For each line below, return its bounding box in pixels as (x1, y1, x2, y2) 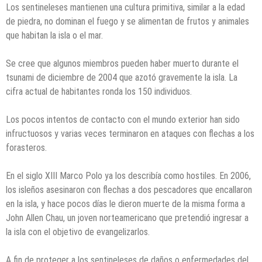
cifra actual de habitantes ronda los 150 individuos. (6, 86, 192, 98)
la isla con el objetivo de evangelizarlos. (6, 226, 150, 238)
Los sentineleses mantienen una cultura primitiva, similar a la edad (6, 2, 245, 13)
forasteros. (6, 142, 47, 154)
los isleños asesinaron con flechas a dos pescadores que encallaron (6, 184, 252, 196)
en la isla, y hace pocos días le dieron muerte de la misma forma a (6, 198, 245, 210)
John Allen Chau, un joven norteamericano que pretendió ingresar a (6, 212, 249, 224)
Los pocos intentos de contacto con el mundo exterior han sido (6, 114, 240, 126)
